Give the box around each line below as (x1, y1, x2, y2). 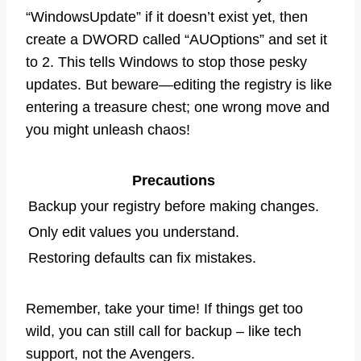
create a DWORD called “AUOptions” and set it (26, 31, 327, 48)
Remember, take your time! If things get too (26, 301, 303, 317)
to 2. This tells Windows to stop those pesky (26, 54, 307, 71)
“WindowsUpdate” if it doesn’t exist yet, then (26, 9, 308, 26)
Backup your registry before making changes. (28, 198, 319, 215)
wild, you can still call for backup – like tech (26, 323, 301, 340)
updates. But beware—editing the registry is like (26, 77, 332, 93)
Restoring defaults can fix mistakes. (28, 250, 256, 267)
